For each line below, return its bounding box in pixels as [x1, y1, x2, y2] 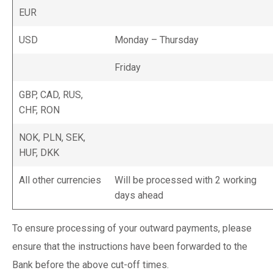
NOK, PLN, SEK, [19, 132, 85, 143]
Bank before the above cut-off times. [12, 259, 169, 271]
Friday [115, 62, 141, 73]
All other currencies [19, 174, 101, 186]
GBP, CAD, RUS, [19, 89, 83, 101]
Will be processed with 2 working [115, 174, 257, 186]
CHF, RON [19, 104, 60, 116]
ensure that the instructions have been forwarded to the [12, 241, 247, 252]
